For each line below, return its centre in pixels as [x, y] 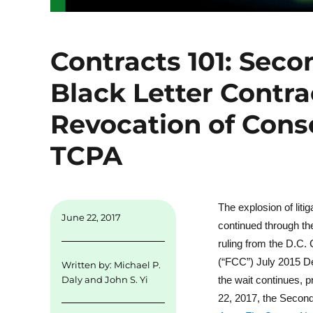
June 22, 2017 [91, 218]
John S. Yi [126, 279]
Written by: [87, 264]
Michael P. [137, 264]
